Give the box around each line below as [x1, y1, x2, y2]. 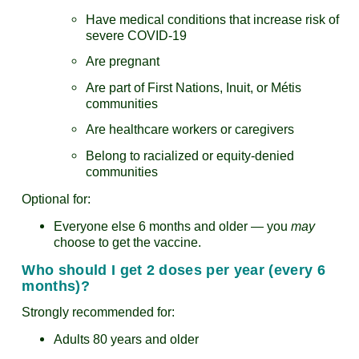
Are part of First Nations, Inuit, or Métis [86, 80, 302, 95]
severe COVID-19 [86, 28, 188, 42]
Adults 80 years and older [54, 332, 200, 346]
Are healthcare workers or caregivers [86, 123, 295, 137]
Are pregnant [86, 54, 160, 69]
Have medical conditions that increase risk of [86, 12, 340, 26]
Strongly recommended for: [22, 305, 175, 319]
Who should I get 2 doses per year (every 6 [22, 261, 325, 278]
